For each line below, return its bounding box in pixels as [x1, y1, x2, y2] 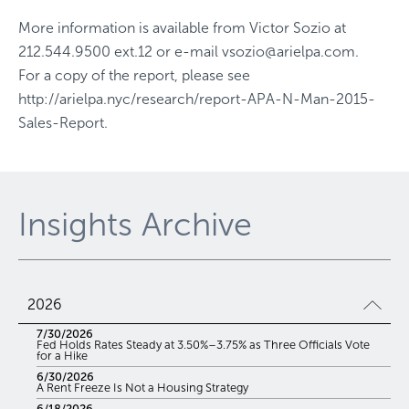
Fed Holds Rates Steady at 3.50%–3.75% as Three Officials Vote [37, 338, 370, 351]
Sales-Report [18, 114, 104, 131]
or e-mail [152, 43, 222, 60]
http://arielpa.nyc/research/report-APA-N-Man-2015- [18, 90, 375, 108]
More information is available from [18, 19, 249, 37]
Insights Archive [18, 204, 252, 244]
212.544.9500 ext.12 [18, 43, 152, 60]
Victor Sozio [249, 19, 330, 37]
